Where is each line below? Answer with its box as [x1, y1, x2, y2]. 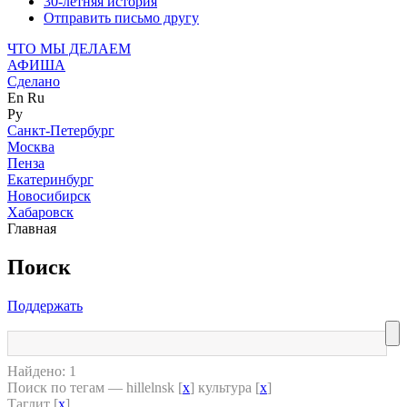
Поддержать [7, 297, 83, 313]
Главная [7, 221, 56, 236]
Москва [7, 139, 55, 154]
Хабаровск [7, 204, 74, 220]
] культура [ [190, 379, 260, 395]
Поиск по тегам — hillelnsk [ [7, 379, 183, 395]
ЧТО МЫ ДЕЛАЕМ [7, 41, 131, 56]
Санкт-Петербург [7, 123, 114, 138]
